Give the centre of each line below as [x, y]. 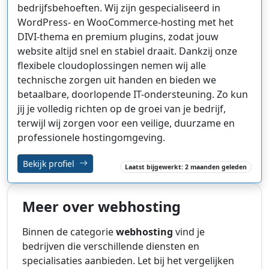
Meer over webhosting [101, 206]
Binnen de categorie [69, 231]
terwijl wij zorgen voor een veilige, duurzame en [126, 123]
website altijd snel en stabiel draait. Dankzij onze [127, 51]
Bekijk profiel [50, 163]
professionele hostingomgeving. [91, 137]
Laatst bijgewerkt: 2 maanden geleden [186, 167]
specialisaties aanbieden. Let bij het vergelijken [128, 260]
